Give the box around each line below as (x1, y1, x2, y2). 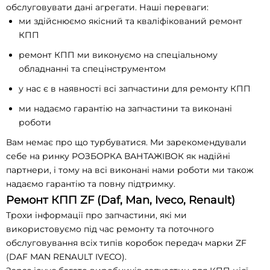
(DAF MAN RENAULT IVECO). (6, 251, 127, 263)
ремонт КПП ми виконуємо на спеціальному (19, 49, 218, 61)
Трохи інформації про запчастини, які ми (6, 210, 187, 221)
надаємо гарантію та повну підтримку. (6, 178, 175, 190)
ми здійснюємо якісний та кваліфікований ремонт (19, 16, 243, 27)
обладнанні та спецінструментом (19, 63, 166, 75)
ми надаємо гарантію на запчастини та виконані (19, 103, 233, 115)
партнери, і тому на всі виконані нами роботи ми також (6, 165, 254, 176)
